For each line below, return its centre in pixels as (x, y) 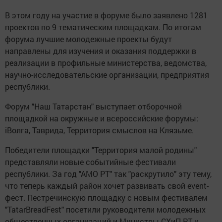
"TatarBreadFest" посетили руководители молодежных (105, 209)
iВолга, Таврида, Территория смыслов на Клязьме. (99, 130)
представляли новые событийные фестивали (90, 162)
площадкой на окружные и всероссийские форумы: (102, 118)
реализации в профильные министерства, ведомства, (106, 63)
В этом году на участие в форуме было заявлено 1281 (106, 15)
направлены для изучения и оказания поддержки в (101, 51)
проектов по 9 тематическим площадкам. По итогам (103, 27)
